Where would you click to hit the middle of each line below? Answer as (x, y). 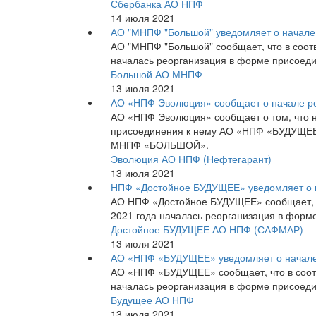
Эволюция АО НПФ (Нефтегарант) (191, 158)
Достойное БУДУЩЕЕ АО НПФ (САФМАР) (207, 229)
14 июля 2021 (143, 17)
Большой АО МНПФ (157, 74)
